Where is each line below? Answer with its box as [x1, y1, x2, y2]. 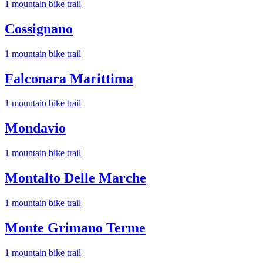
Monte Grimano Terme [5, 220, 146, 235]
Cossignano [5, 21, 73, 36]
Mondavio [5, 120, 66, 136]
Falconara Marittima [5, 70, 133, 86]
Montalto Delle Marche [5, 170, 146, 186]
